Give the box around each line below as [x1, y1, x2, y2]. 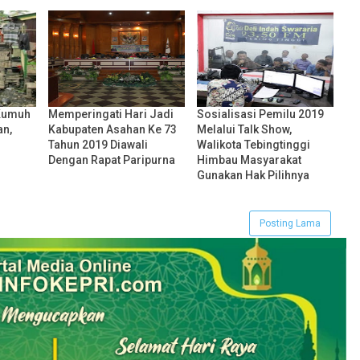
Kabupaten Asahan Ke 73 [47, 123, 177, 137]
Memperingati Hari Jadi [47, 108, 174, 121]
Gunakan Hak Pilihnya [196, 169, 309, 182]
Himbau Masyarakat [196, 153, 301, 167]
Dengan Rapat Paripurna [47, 153, 175, 167]
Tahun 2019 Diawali [47, 138, 148, 152]
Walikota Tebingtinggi [196, 138, 310, 152]
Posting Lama [260, 218, 321, 230]
